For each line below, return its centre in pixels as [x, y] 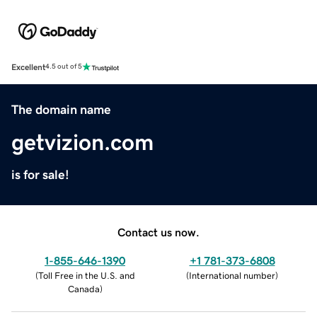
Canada [83, 289]
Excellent [28, 67]
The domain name [61, 109]
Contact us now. [158, 232]
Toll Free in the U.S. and [86, 275]
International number [232, 275]
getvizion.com [82, 142]
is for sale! [40, 174]
